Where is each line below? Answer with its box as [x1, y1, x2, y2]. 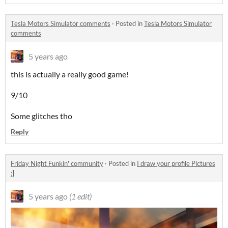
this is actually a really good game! [11, 69, 129, 79]
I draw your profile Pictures [137, 159, 215, 168]
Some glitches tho [11, 111, 72, 121]
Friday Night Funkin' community [11, 159, 103, 168]
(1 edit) [69, 191, 92, 202]
